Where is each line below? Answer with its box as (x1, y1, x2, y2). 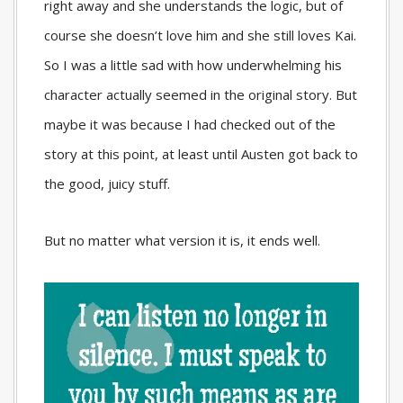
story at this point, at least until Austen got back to (44, 144, 358, 163)
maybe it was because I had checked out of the (44, 114, 336, 133)
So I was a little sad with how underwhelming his (44, 55, 342, 74)
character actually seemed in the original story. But (44, 85, 357, 103)
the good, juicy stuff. (44, 174, 170, 193)
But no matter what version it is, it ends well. (44, 230, 320, 249)
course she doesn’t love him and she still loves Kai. (44, 25, 356, 44)
